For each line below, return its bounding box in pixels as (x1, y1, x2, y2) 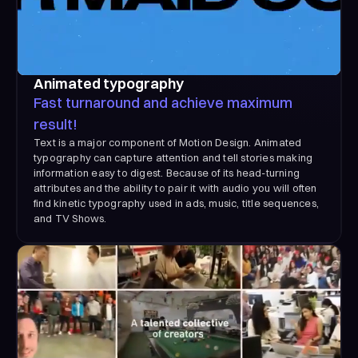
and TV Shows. (34, 211, 107, 225)
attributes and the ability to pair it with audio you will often (34, 181, 317, 194)
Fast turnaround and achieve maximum (34, 93, 292, 112)
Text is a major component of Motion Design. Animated (34, 135, 302, 149)
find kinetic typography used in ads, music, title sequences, (34, 196, 320, 209)
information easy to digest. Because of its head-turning (34, 165, 300, 179)
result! (34, 114, 78, 133)
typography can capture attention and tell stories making (34, 150, 313, 164)
